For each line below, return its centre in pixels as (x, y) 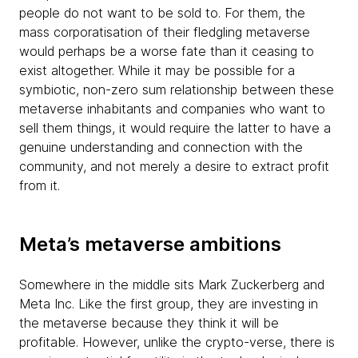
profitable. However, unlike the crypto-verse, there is (177, 342)
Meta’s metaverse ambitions (150, 244)
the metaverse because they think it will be (149, 323)
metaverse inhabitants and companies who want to (172, 109)
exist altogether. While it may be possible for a (157, 70)
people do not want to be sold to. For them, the (162, 13)
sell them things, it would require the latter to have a (175, 128)
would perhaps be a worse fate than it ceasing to (167, 51)
